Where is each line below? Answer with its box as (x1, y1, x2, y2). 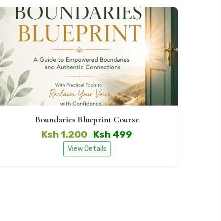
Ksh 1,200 (41, 129, 89, 140)
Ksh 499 (93, 129, 132, 140)
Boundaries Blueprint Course (35, 114, 139, 125)
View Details (67, 145, 107, 153)
